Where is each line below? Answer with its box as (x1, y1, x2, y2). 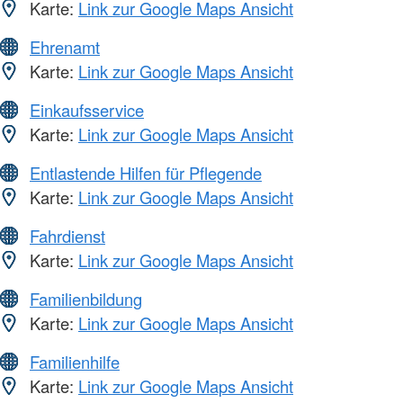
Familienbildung (30, 287, 142, 311)
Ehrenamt (30, 35, 100, 59)
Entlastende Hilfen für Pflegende (30, 161, 262, 185)
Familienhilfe (30, 350, 120, 374)
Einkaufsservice (30, 98, 144, 122)
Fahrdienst (30, 224, 105, 248)
